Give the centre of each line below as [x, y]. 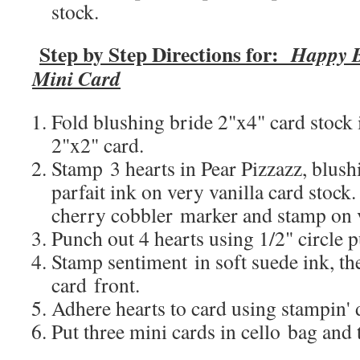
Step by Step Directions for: [165, 54]
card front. [96, 284]
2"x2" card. [98, 145]
